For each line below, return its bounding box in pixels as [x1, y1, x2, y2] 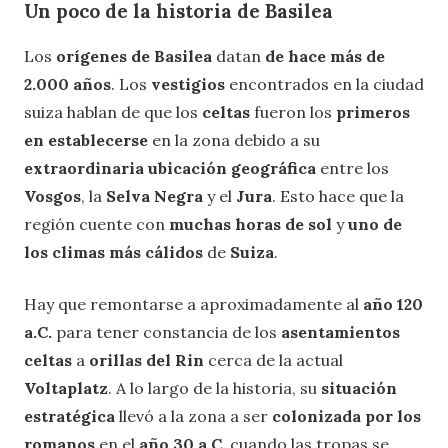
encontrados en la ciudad [225, 74, 424, 95]
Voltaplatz [24, 378, 108, 399]
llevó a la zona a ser [115, 406, 272, 427]
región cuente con [24, 214, 169, 235]
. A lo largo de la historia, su [108, 378, 321, 399]
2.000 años [24, 74, 111, 95]
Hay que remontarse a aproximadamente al [24, 294, 363, 315]
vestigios [151, 74, 225, 95]
